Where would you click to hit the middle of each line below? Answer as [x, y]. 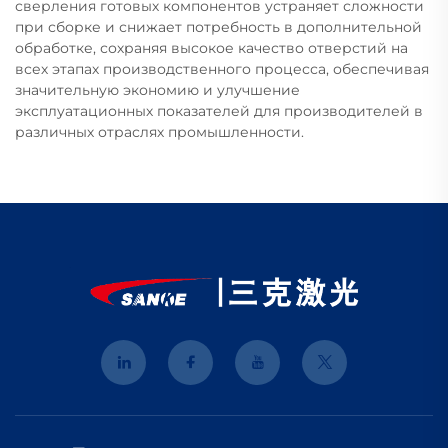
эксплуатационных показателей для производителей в [219, 111]
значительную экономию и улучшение [157, 90]
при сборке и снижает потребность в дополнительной [218, 27]
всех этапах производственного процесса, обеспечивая [222, 69]
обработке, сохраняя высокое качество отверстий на [211, 48]
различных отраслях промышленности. [159, 132]
